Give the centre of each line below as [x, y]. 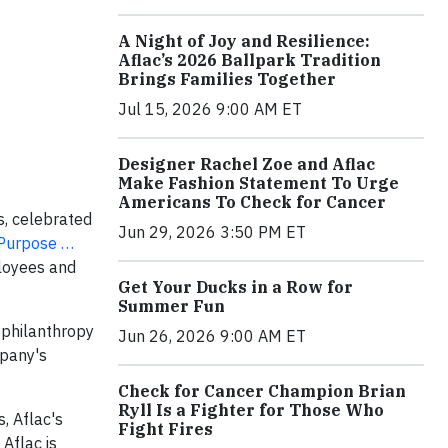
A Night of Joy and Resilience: [244, 40]
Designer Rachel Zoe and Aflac [246, 163]
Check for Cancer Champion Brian [262, 390]
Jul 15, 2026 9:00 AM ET [210, 108]
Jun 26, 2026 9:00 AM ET [212, 335]
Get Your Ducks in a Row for [235, 286]
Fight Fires [165, 428]
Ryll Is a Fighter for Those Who [251, 409]
